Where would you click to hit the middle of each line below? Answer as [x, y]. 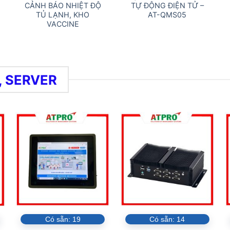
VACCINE [63, 24]
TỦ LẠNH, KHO [63, 14]
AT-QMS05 [167, 14]
